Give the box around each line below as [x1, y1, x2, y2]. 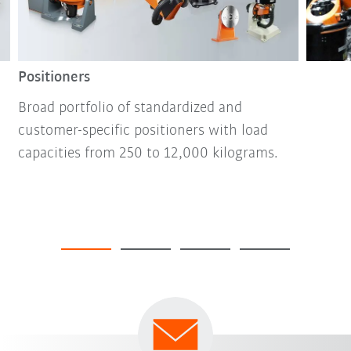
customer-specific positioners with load [17, 122, 268, 139]
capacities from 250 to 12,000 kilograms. [17, 145, 278, 161]
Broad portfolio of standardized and [17, 100, 242, 116]
